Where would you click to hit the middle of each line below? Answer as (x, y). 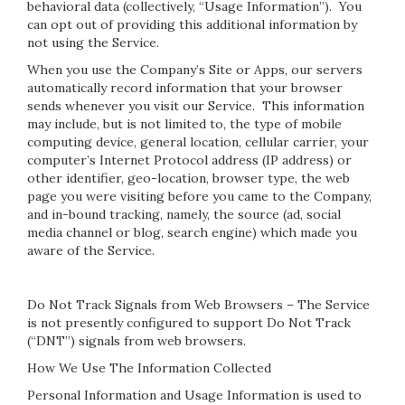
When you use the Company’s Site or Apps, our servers (195, 70)
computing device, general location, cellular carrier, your (198, 142)
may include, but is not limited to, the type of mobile (184, 124)
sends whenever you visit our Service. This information (196, 106)
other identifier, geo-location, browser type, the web (188, 178)
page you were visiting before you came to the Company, (199, 196)
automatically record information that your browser (185, 88)
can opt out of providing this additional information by (192, 24)
